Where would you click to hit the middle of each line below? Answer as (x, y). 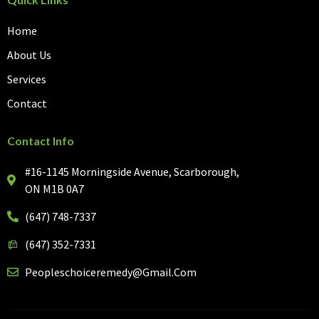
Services (27, 79)
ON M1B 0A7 (54, 188)
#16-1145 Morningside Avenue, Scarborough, (132, 171)
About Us (29, 54)
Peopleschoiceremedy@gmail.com (111, 272)
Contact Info (41, 140)
